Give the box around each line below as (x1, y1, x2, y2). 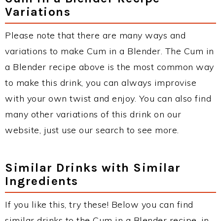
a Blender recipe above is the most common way (5, 61, 214, 73)
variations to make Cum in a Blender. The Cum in (5, 45, 214, 57)
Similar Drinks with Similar (5, 160, 181, 175)
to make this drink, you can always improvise (5, 77, 196, 88)
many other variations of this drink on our (5, 109, 181, 120)
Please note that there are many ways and (5, 30, 185, 41)
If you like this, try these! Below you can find (5, 199, 193, 210)
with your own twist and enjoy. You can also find (5, 93, 211, 104)
